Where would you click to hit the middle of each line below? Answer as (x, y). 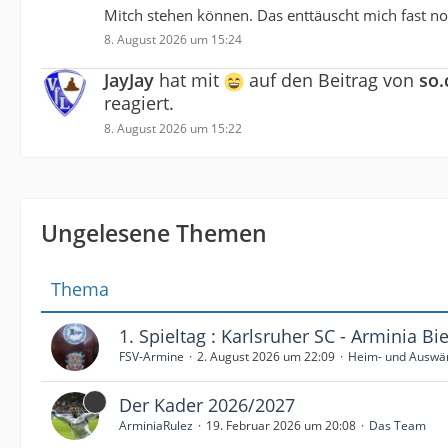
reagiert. (139, 103)
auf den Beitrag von (331, 79)
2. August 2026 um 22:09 (266, 356)
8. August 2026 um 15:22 (173, 129)
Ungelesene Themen (154, 233)
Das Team (397, 425)
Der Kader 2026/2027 (207, 404)
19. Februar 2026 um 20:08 (281, 425)
